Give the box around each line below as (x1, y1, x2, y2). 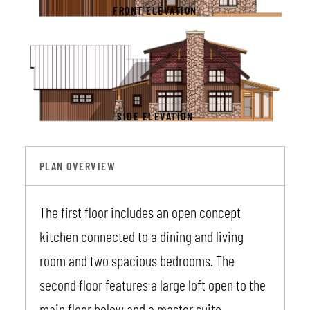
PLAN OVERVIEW (39, 159, 116, 173)
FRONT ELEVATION (113, 3, 197, 17)
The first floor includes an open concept (39, 203, 241, 221)
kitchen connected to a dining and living (39, 227, 244, 246)
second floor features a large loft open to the (39, 275, 266, 294)
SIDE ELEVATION (117, 109, 193, 122)
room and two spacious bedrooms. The (39, 251, 235, 270)
